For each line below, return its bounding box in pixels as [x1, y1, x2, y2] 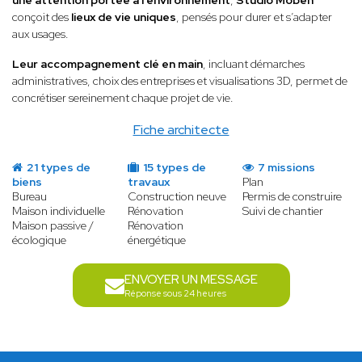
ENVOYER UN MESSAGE [124, 271, 258, 288]
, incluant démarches [203, 57, 305, 72]
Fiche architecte [133, 121, 229, 139]
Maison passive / [12, 218, 94, 234]
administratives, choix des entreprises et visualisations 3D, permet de [12, 74, 347, 89]
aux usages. [12, 27, 69, 42]
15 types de [140, 160, 206, 175]
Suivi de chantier [242, 204, 324, 219]
